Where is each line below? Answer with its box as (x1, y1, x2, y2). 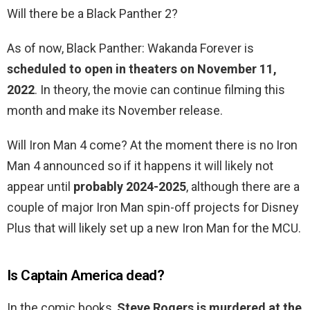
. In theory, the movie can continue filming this (35, 82, 285, 98)
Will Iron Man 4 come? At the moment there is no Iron (7, 138, 298, 153)
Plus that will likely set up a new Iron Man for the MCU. (7, 221, 301, 236)
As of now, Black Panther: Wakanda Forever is (7, 41, 254, 56)
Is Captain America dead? (7, 267, 165, 284)
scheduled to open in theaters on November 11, (7, 62, 277, 77)
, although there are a (186, 179, 300, 194)
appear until (7, 179, 73, 194)
